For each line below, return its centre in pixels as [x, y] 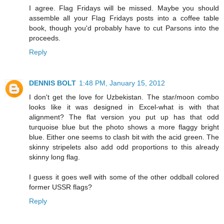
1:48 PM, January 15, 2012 [122, 83]
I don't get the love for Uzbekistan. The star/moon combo [124, 97]
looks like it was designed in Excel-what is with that [124, 107]
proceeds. [45, 38]
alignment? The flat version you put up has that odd [124, 117]
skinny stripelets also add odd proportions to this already [124, 147]
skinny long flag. [54, 157]
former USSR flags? [60, 187]
